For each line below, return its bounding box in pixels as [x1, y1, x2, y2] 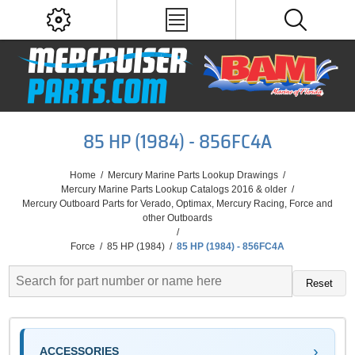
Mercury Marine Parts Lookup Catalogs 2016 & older [61, 184, 287, 195]
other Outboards [143, 212, 212, 223]
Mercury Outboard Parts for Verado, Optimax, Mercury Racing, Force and [22, 198, 333, 209]
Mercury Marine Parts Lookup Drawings [108, 170, 278, 181]
